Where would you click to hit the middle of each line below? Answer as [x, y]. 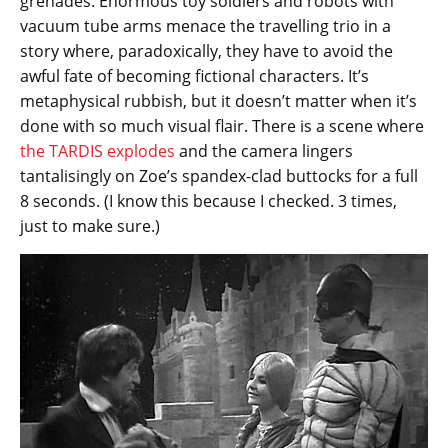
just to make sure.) [90, 225]
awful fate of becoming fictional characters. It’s [194, 75]
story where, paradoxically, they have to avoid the [206, 50]
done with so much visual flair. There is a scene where [222, 125]
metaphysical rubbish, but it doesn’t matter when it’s [218, 100]
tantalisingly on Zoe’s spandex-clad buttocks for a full [219, 175]
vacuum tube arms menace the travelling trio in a [205, 25]
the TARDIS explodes [97, 150]
